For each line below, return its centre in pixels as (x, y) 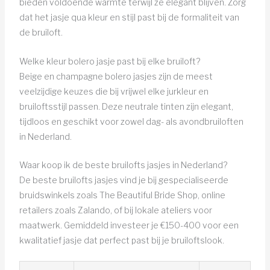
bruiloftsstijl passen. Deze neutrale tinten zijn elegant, (126, 106)
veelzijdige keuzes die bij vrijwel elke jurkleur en (114, 91)
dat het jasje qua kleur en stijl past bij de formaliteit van (129, 17)
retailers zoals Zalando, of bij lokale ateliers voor (115, 210)
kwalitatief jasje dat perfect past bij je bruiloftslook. (121, 240)
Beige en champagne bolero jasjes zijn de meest (116, 76)
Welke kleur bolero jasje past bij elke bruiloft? (109, 61)
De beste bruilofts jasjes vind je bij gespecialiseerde (124, 180)
